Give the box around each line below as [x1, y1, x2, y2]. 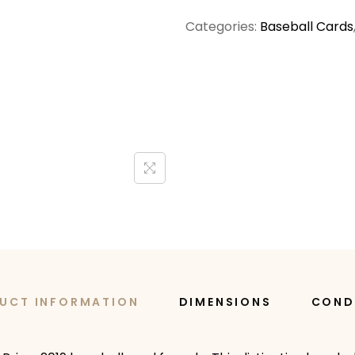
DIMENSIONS [178, 294, 272, 311]
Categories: [185, 17, 260, 36]
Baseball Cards [260, 17, 353, 36]
